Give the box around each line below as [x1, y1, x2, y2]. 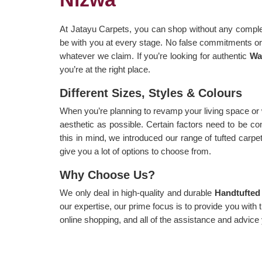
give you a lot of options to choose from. [60, 146, 213, 156]
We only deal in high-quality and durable [60, 188, 215, 198]
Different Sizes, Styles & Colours [60, 87, 242, 99]
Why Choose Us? [60, 168, 155, 181]
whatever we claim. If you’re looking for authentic [60, 51, 250, 61]
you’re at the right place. [60, 64, 150, 74]
